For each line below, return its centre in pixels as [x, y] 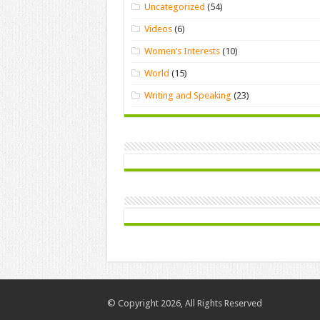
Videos [159, 29]
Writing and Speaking [188, 96]
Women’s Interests [182, 51]
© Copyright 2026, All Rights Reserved [184, 304]
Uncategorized [175, 7]
